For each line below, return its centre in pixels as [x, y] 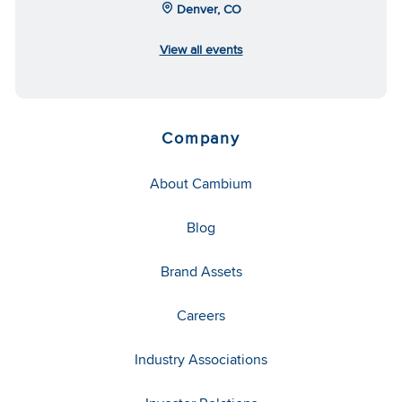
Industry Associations [201, 360]
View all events [201, 50]
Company [201, 138]
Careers [201, 316]
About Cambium [201, 184]
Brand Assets [201, 272]
